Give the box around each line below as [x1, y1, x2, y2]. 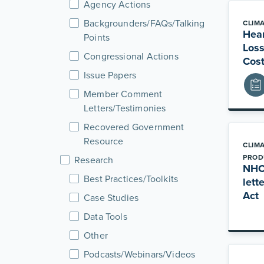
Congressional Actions [84, 49, 179, 62]
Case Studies [84, 191, 139, 204]
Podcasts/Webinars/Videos [84, 247, 196, 260]
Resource [84, 134, 124, 147]
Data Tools [84, 210, 127, 223]
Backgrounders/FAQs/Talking [84, 16, 205, 29]
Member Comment [84, 87, 163, 100]
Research [74, 153, 114, 166]
